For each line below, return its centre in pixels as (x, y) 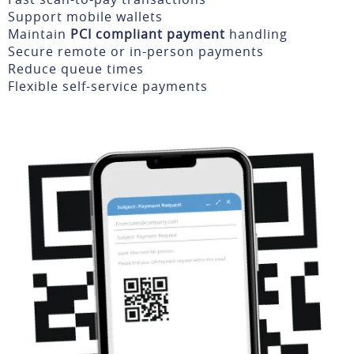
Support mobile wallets (85, 16)
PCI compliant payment (148, 34)
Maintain (39, 34)
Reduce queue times (76, 68)
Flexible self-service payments (108, 86)
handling (256, 34)
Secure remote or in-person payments (136, 51)
